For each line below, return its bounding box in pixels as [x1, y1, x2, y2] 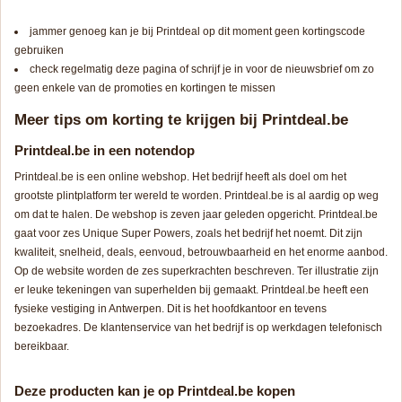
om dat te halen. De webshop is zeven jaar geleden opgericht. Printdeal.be [14, 208, 378, 222]
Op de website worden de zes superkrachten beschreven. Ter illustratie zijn [14, 265, 379, 278]
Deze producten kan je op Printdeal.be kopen [14, 383, 295, 399]
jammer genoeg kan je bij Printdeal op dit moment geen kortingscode [30, 25, 365, 39]
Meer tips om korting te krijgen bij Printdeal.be [14, 111, 348, 129]
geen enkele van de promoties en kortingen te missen [14, 82, 275, 95]
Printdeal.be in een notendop [14, 143, 195, 159]
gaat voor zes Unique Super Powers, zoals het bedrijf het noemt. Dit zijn [14, 227, 363, 240]
